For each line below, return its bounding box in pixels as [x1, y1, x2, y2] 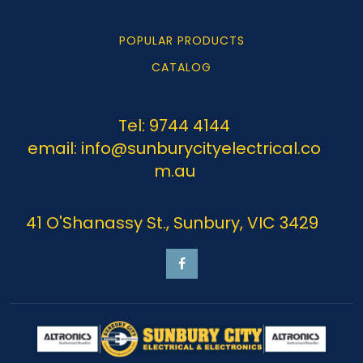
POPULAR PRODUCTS [118, 32, 245, 49]
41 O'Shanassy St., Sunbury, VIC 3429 [26, 211, 318, 234]
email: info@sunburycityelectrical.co [28, 137, 321, 160]
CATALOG [152, 59, 211, 75]
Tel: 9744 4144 [118, 114, 230, 137]
